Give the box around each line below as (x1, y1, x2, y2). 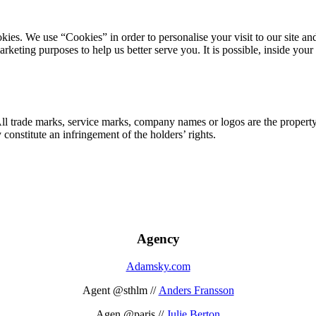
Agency (136, 231, 180, 246)
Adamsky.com (126, 260, 190, 272)
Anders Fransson (158, 284, 234, 296)
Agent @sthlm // (82, 284, 159, 296)
